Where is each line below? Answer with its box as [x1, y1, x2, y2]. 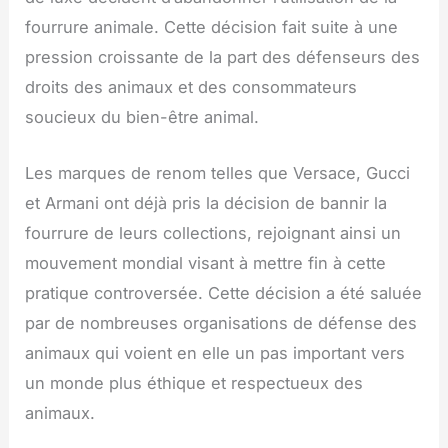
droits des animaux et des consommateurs [25, 76, 358, 97]
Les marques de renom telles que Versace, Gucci [25, 163, 411, 184]
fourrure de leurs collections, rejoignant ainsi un [25, 223, 402, 244]
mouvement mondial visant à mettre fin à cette [25, 253, 387, 274]
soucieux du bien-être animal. [25, 106, 260, 127]
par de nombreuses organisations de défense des [25, 313, 418, 334]
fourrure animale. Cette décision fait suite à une [25, 16, 399, 37]
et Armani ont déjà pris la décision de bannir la [25, 193, 388, 214]
